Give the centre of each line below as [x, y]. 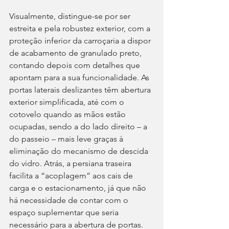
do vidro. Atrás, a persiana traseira [71, 164]
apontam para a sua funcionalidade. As [80, 78]
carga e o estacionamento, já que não [79, 188]
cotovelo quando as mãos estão [68, 114]
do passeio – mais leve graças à [67, 139]
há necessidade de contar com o [70, 200]
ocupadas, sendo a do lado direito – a [79, 127]
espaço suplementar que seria [65, 213]
